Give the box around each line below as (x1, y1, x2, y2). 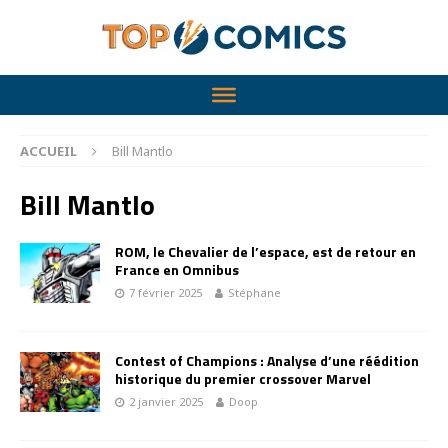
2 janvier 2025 (129, 394, 203, 409)
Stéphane (228, 285, 281, 300)
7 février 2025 (129, 285, 202, 300)
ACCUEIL (20, 142, 77, 160)
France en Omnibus (115, 259, 239, 280)
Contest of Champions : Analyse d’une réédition (115, 350, 419, 371)
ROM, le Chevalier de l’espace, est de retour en (115, 241, 416, 262)
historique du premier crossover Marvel (115, 368, 371, 389)
